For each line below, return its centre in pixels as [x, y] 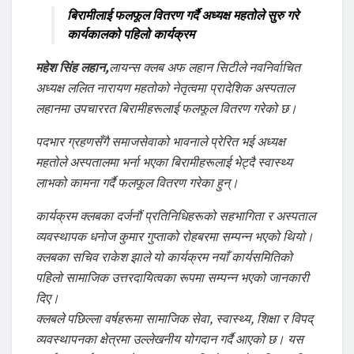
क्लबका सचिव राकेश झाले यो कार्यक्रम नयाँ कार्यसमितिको [164, 257]
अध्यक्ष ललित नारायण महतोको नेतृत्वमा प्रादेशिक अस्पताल [165, 88]
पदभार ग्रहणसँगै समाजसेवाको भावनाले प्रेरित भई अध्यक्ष [160, 142]
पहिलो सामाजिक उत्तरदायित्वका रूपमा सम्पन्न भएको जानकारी [172, 278]
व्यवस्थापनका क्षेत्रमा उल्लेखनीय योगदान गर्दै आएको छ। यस [169, 339]
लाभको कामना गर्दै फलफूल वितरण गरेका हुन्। [137, 183]
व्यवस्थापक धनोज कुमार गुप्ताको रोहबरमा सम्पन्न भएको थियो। [175, 237]
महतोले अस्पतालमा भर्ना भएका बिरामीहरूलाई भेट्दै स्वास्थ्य [164, 162]
